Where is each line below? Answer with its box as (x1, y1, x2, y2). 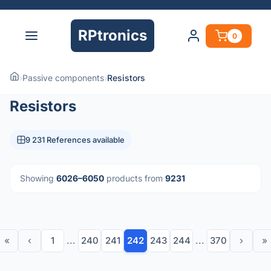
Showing (20, 173, 56, 183)
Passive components (22, 73, 104, 83)
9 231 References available (25, 135, 125, 145)
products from (104, 173, 165, 183)
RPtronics (78, 27, 147, 44)
